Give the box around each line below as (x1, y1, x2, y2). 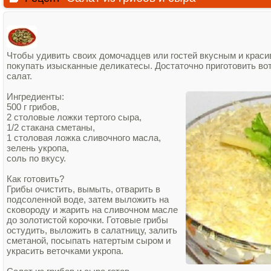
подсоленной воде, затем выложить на (7, 194, 169, 204)
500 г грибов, (7, 102, 62, 112)
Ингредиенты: (7, 91, 67, 102)
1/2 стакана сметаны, (7, 122, 97, 132)
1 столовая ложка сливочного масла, (7, 132, 163, 143)
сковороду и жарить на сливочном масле (7, 204, 178, 215)
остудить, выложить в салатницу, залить (7, 225, 177, 235)
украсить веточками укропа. (7, 246, 123, 256)
